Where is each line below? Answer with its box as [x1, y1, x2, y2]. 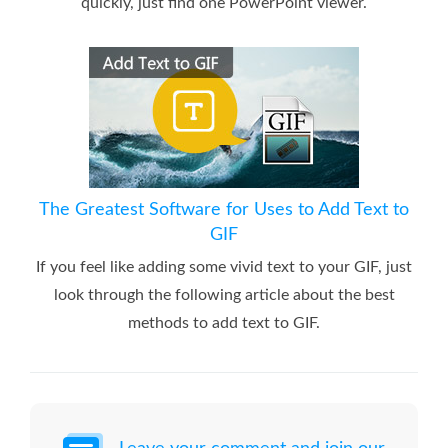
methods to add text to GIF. [128, 315, 320, 332]
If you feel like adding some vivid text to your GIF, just [36, 259, 412, 276]
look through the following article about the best [53, 287, 395, 304]
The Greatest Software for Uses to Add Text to [39, 201, 409, 220]
